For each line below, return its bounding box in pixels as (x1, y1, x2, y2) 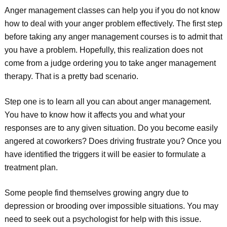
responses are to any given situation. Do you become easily (4, 124, 218, 132)
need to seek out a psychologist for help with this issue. (4, 215, 201, 223)
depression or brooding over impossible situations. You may (4, 202, 218, 210)
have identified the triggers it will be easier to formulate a (4, 150, 206, 159)
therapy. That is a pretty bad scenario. (4, 72, 138, 81)
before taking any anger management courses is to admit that (4, 32, 222, 41)
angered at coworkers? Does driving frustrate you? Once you (4, 137, 221, 145)
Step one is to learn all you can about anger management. (4, 97, 211, 106)
